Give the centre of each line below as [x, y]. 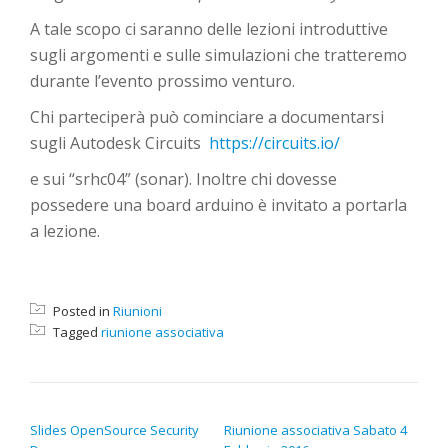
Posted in [81, 311]
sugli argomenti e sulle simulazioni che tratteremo [218, 55]
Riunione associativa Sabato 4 [315, 430]
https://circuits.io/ [274, 143]
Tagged [75, 332]
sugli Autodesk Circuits [119, 143]
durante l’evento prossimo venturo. [162, 81]
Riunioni [137, 311]
